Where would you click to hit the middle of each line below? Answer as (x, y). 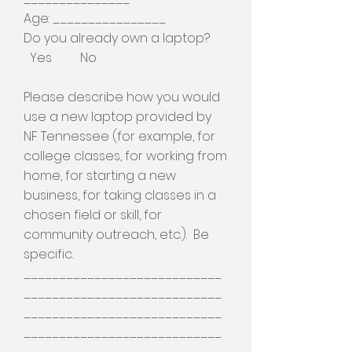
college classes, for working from (125, 156)
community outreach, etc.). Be (116, 235)
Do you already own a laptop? (123, 38)
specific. (48, 254)
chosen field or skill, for (93, 215)
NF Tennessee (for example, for (119, 136)
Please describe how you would (122, 97)
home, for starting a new (100, 176)
